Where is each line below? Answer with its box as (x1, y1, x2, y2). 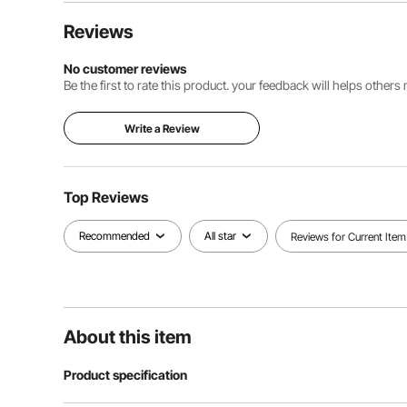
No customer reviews (64, 61, 186, 76)
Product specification (64, 367, 187, 382)
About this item (64, 326, 192, 348)
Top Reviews (64, 188, 148, 206)
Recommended (79, 229, 150, 243)
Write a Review (124, 122, 200, 135)
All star (204, 229, 236, 243)
